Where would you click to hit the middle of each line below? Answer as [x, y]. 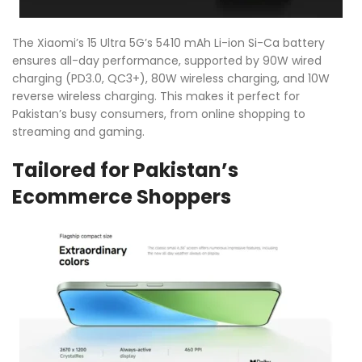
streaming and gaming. [78, 131]
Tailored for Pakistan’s [125, 170]
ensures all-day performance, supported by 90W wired [167, 60]
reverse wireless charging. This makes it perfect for [156, 96]
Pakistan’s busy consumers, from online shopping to [159, 114]
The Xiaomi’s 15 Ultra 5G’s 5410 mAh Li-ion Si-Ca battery [168, 42]
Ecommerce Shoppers [122, 196]
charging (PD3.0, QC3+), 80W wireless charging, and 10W [171, 78]
